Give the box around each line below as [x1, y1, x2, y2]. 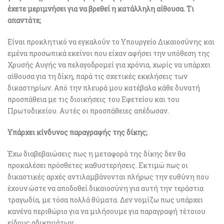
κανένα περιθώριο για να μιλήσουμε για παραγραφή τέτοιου [7, 206, 205, 216]
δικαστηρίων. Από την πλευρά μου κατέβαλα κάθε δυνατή [7, 83, 200, 93]
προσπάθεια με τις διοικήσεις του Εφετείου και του [7, 94, 179, 104]
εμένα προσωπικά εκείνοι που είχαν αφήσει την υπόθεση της [7, 48, 210, 58]
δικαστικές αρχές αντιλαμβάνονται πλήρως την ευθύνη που [7, 172, 209, 182]
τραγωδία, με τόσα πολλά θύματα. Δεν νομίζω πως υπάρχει [7, 195, 203, 205]
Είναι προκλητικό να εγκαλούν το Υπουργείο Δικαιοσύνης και [7, 37, 214, 47]
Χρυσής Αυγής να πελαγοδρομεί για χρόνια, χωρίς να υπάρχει [7, 60, 210, 70]
